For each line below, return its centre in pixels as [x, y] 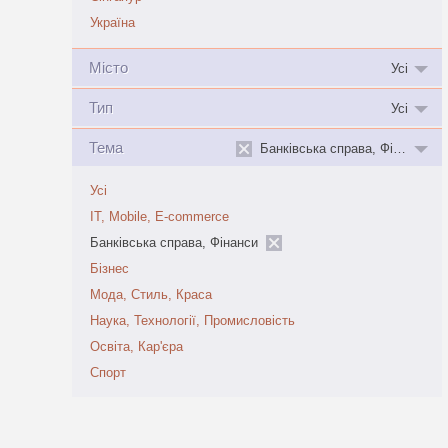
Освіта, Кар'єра [136, 347]
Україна [112, 23]
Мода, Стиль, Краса [151, 295]
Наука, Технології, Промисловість [192, 321]
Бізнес [109, 269]
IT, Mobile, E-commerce [159, 217]
